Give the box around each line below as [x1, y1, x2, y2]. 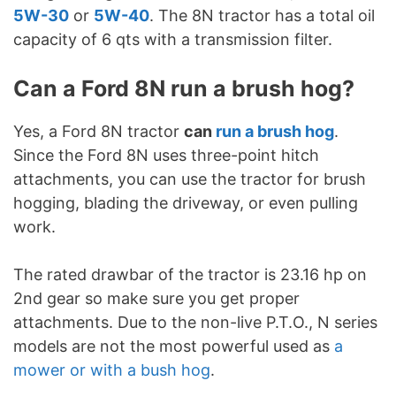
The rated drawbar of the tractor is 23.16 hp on [13, 265, 367, 285]
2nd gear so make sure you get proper [13, 289, 300, 308]
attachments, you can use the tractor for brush [13, 170, 366, 189]
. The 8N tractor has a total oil [149, 6, 375, 26]
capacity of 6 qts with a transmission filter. [13, 30, 332, 49]
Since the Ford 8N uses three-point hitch [13, 146, 319, 165]
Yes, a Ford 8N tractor [13, 122, 184, 141]
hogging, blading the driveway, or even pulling [13, 194, 358, 213]
